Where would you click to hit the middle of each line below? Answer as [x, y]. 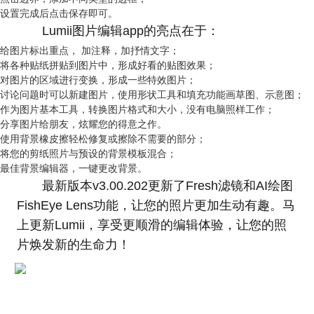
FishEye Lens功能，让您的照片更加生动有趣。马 [156, 205]
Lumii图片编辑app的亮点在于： [130, 31]
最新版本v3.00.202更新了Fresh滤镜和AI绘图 [167, 185]
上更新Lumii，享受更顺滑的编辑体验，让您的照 [151, 225]
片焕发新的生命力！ [73, 244]
